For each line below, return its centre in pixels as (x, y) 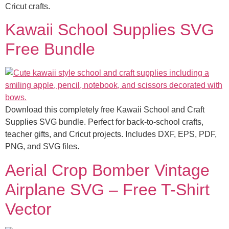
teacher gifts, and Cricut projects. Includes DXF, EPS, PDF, (111, 134)
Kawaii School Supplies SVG (110, 30)
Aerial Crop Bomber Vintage (107, 170)
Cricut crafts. (28, 6)
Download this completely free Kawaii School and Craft (105, 110)
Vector (28, 209)
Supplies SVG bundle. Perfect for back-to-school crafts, (104, 122)
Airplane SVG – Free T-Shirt (107, 189)
